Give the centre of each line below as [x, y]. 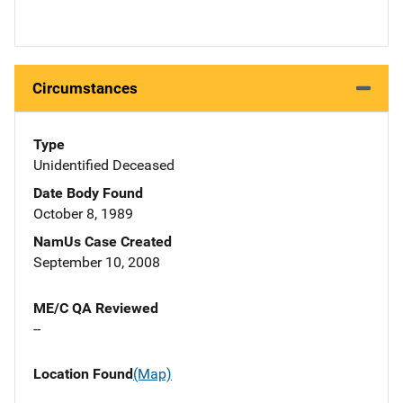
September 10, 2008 [97, 263]
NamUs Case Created [103, 242]
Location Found [83, 374]
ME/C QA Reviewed [96, 309]
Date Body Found [88, 193]
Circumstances [85, 89]
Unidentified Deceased [104, 166]
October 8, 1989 [83, 214]
